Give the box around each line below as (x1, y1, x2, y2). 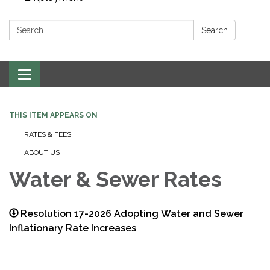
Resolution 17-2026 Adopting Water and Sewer (20, 208, 244, 220)
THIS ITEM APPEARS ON (9, 111, 98, 120)
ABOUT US (24, 148, 60, 157)
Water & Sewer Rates (9, 167, 222, 192)
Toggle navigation (24, 70, 104, 82)
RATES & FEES (24, 130, 73, 139)
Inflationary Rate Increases (9, 222, 136, 234)
